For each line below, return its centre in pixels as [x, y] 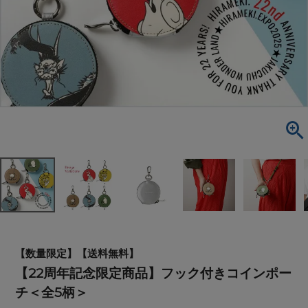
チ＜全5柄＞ [52, 293]
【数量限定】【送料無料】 [77, 254]
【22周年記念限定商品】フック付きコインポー [154, 273]
